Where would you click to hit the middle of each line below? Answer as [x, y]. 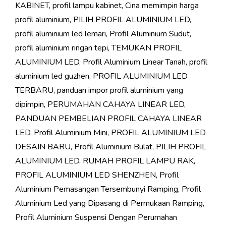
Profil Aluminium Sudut [150, 34]
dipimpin [30, 105]
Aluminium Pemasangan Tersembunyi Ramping [97, 189]
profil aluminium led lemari [61, 34]
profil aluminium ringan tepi [62, 48]
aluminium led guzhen [52, 76]
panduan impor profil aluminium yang [120, 91]
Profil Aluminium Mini [71, 133]
